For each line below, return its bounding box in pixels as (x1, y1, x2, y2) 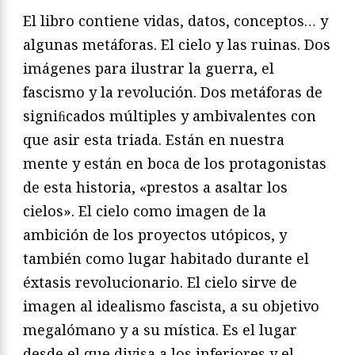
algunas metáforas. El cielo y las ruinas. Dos (23, 34, 330, 54)
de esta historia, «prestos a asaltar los (23, 177, 288, 197)
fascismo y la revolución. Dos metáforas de (23, 82, 323, 101)
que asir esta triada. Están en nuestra (23, 129, 284, 149)
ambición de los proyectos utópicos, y (23, 224, 287, 244)
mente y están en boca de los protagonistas (23, 153, 326, 173)
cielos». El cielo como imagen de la (23, 200, 266, 220)
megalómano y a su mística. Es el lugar (23, 319, 297, 339)
